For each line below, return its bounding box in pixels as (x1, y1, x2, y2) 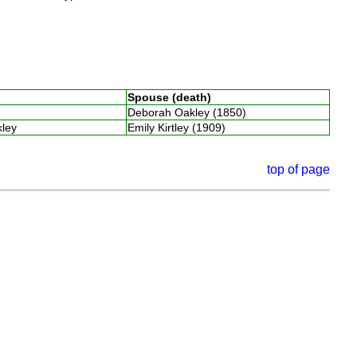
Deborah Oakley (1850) (127, 105, 253, 119)
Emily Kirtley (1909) (127, 120, 232, 134)
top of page (267, 162, 331, 176)
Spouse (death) (127, 90, 211, 104)
